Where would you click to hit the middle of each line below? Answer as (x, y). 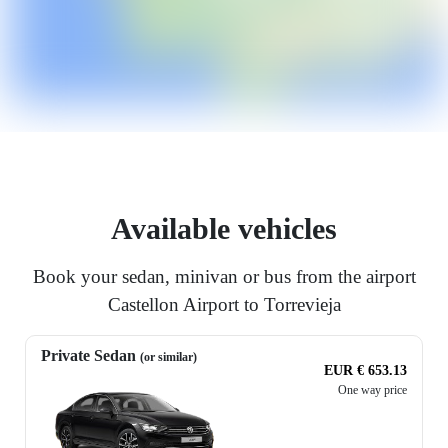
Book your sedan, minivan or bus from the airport (224, 277)
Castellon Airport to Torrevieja (224, 305)
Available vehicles (224, 229)
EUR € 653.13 (365, 371)
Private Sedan (90, 356)
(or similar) (168, 357)
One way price (372, 390)
